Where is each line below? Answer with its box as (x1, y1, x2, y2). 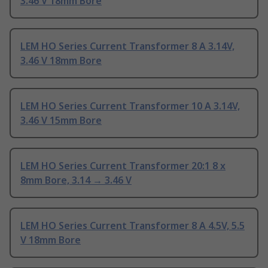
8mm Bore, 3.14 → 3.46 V (20, 173, 132, 187)
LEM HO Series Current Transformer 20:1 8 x (20, 159, 226, 173)
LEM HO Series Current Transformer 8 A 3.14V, (20, 39, 234, 53)
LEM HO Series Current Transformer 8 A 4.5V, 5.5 (20, 219, 245, 233)
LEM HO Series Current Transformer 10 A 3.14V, (20, 99, 240, 113)
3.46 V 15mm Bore (20, 114, 102, 127)
